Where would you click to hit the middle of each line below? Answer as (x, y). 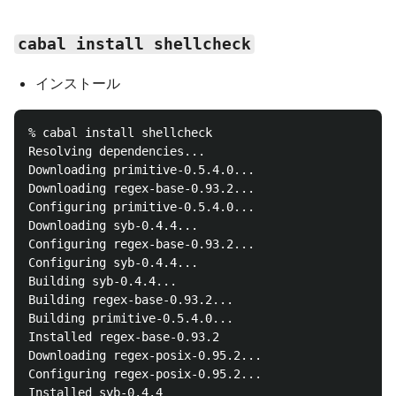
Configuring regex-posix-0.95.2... (145, 374)
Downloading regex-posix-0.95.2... (145, 355)
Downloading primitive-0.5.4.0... (141, 170)
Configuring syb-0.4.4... (113, 263)
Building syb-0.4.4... (103, 281)
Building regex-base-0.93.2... (131, 300)
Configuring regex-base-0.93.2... (141, 244)
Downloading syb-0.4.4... (113, 225)
